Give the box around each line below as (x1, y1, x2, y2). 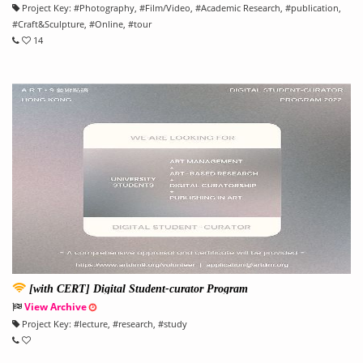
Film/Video (145, 2, 190, 15)
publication (291, 2, 339, 15)
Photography (79, 2, 135, 15)
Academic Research (201, 2, 280, 15)
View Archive (24, 300, 87, 314)
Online (95, 18, 123, 31)
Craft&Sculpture (18, 18, 84, 31)
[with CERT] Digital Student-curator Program (26, 283, 248, 296)
